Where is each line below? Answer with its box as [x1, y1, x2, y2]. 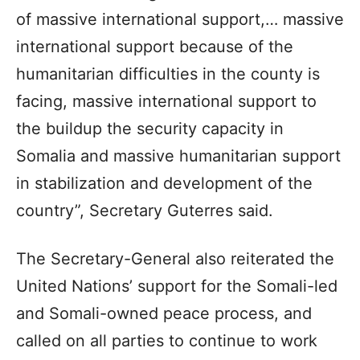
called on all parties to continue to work [16, 330, 317, 350]
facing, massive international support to [16, 91, 317, 111]
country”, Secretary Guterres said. [16, 200, 273, 220]
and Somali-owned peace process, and [16, 303, 312, 323]
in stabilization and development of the [16, 173, 313, 193]
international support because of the [16, 36, 293, 56]
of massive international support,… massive [16, 9, 344, 29]
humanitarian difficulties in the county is [16, 63, 320, 84]
